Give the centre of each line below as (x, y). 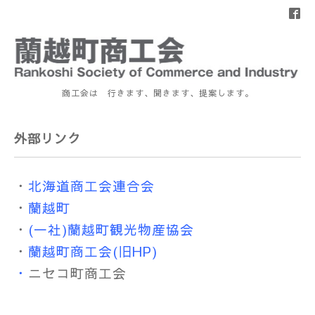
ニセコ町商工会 (77, 272)
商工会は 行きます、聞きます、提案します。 (157, 92)
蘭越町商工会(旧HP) (93, 251)
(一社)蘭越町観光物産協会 (111, 229)
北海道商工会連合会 (91, 185)
